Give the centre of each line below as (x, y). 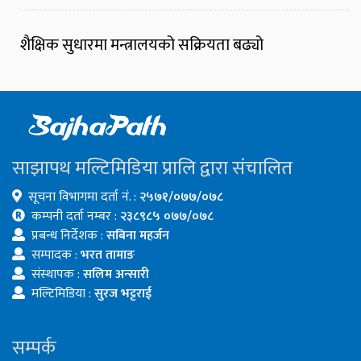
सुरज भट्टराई (123, 294)
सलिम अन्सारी (116, 275)
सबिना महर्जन (138, 236)
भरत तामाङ (108, 255)
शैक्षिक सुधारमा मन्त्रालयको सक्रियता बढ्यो (142, 46)
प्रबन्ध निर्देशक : (69, 236)
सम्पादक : (56, 255)
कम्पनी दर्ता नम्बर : (76, 217)
